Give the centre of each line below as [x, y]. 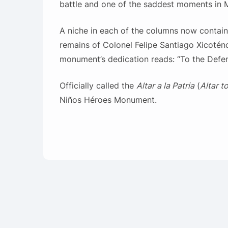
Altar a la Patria [165, 86]
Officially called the [98, 86]
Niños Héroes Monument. [108, 100]
